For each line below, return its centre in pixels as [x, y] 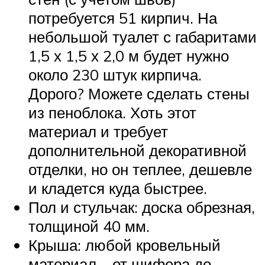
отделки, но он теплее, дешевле [140, 169]
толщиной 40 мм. [89, 226]
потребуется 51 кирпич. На [123, 18]
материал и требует [98, 132]
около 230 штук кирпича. [115, 75]
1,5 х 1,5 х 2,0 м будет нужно [129, 56]
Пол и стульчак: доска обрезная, [142, 207]
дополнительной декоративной [138, 151]
